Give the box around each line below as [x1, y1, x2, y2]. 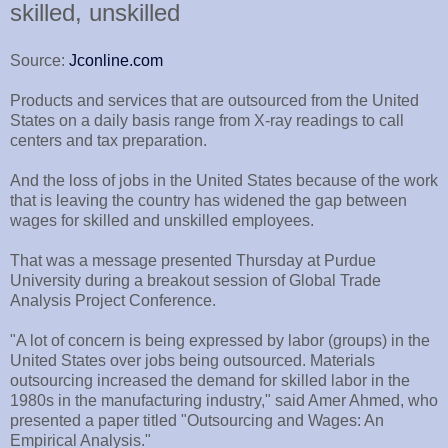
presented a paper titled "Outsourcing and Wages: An [10, 411, 384, 429]
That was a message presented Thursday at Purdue [10, 251, 376, 269]
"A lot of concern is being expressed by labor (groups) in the [10, 331, 430, 349]
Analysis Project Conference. [10, 291, 216, 309]
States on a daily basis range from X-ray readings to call [10, 111, 404, 129]
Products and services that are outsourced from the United [10, 91, 419, 109]
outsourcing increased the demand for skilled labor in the [10, 371, 410, 389]
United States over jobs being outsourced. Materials [10, 351, 375, 369]
